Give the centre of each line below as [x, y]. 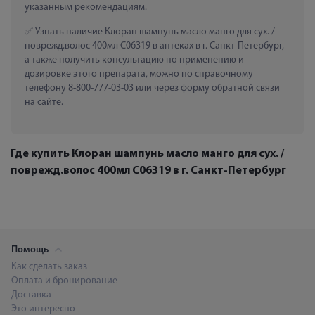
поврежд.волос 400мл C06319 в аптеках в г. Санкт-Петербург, [154, 46]
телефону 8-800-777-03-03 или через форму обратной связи [152, 88]
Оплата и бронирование [64, 281]
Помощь [31, 250]
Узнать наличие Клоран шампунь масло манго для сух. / [154, 32]
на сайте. [44, 102]
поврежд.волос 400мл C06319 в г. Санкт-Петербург [148, 171]
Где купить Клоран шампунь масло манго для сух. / [147, 154]
